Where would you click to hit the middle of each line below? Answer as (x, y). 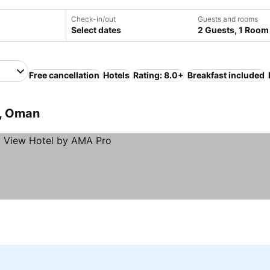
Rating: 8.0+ (159, 75)
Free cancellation (64, 75)
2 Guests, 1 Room (233, 30)
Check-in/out (93, 19)
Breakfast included (226, 75)
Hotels (116, 75)
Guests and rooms (228, 19)
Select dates (96, 30)
